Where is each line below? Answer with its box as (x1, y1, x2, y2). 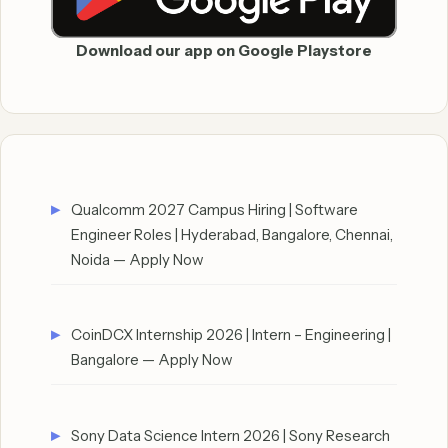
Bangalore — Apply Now (71, 350, 233, 370)
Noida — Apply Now (71, 249, 204, 269)
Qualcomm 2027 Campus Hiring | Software (71, 199, 358, 219)
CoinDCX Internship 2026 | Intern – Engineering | (71, 325, 391, 345)
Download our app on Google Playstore (76, 40, 372, 60)
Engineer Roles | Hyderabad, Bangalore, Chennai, (71, 224, 393, 244)
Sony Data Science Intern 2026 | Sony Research (71, 425, 390, 445)
